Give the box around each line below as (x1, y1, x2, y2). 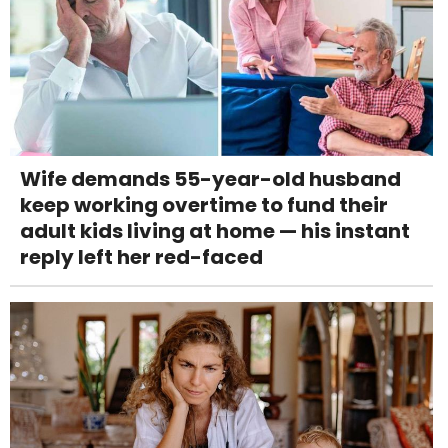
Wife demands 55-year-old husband (20, 165, 401, 194)
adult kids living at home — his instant (20, 217, 410, 246)
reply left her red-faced (20, 243, 263, 272)
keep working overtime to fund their (20, 191, 388, 220)
